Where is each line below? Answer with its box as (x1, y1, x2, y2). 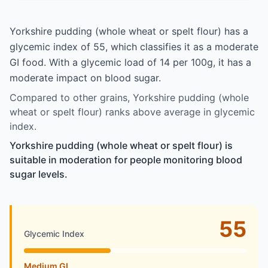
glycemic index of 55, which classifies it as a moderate (10, 40, 258, 53)
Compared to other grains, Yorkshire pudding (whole (10, 91, 249, 103)
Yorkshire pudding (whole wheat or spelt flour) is (10, 139, 233, 151)
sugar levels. (10, 167, 68, 180)
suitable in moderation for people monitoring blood (10, 153, 242, 166)
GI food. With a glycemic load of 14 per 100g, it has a (10, 56, 251, 68)
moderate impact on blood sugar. (10, 71, 161, 84)
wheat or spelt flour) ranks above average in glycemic (10, 105, 255, 118)
